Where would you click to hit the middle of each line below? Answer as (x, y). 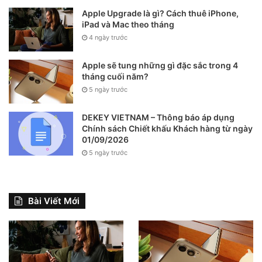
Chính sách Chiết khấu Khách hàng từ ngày (167, 128)
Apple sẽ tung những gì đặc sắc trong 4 (160, 65)
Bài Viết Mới (54, 201)
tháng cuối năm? (115, 76)
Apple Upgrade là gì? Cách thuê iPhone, (160, 13)
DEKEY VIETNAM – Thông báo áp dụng (158, 117)
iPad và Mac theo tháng (128, 24)
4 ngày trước (108, 37)
